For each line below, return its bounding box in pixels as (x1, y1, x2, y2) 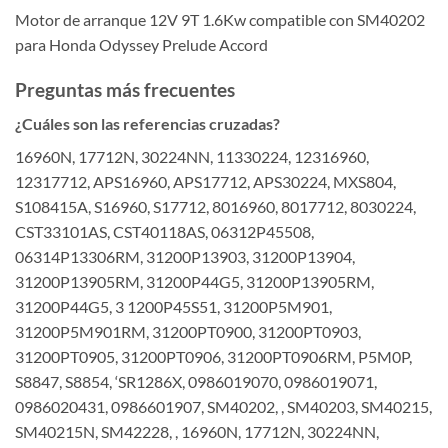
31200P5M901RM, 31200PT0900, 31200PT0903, (15, 322, 361, 342)
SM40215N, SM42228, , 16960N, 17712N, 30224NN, (15, 422, 379, 442)
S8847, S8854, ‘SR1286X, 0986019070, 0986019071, (15, 372, 377, 392)
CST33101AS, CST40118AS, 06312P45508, (15, 222, 314, 242)
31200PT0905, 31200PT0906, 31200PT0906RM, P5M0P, (15, 347, 412, 367)
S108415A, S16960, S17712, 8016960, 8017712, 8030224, (15, 197, 416, 217)
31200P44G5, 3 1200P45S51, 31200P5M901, (15, 297, 332, 317)
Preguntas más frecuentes (15, 77, 235, 101)
